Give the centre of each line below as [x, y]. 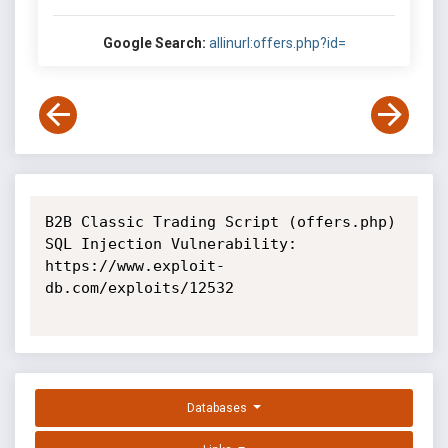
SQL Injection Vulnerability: [170, 244]
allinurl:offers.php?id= [277, 43]
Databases [219, 408]
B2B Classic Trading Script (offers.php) [220, 222]
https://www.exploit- [134, 266]
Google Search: [154, 43]
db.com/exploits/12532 [139, 288]
